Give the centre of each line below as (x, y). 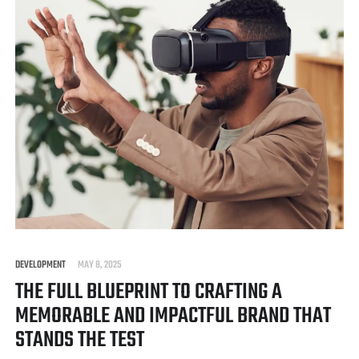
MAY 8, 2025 (100, 265)
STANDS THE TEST (80, 340)
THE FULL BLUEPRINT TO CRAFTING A (149, 292)
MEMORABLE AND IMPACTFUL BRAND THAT (173, 316)
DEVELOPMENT (40, 265)
